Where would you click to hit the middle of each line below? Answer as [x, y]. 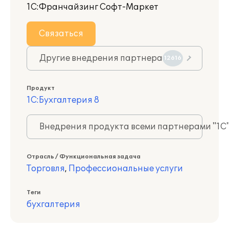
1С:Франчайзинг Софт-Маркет [93, 7]
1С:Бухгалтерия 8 [63, 100]
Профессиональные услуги [126, 169]
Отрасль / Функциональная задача [84, 157]
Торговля [46, 169]
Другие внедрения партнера [101, 58]
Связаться [61, 34]
